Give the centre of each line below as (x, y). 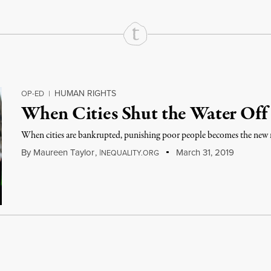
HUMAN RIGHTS (86, 93)
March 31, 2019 (204, 152)
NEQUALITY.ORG (130, 153)
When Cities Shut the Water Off (144, 114)
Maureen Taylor (64, 152)
